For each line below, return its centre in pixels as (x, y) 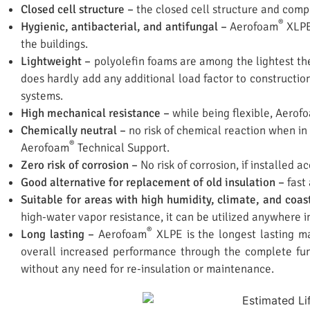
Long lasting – (58, 234)
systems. (42, 95)
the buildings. (54, 44)
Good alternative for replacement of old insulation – (153, 182)
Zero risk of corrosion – (79, 165)
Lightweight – (56, 61)
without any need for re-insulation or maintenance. (147, 268)
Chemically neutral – (73, 130)
